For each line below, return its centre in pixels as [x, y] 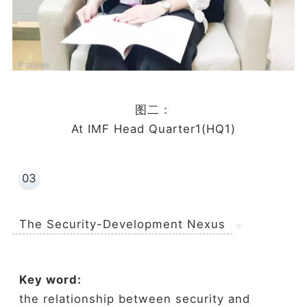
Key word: [50, 279]
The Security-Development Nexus [122, 224]
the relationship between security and [134, 298]
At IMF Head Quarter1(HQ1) [153, 129]
